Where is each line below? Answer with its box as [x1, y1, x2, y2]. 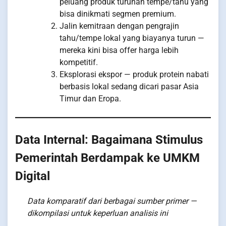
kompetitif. [60, 57, 98, 67]
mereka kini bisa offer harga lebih [60, 45, 179, 55]
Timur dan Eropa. [60, 93, 121, 103]
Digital [15, 168, 50, 183]
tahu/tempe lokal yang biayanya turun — [60, 33, 204, 43]
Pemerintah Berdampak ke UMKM [15, 150, 200, 165]
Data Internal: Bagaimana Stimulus [15, 132, 203, 147]
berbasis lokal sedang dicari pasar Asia [60, 81, 199, 91]
